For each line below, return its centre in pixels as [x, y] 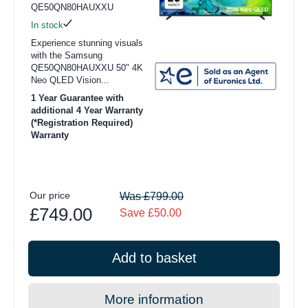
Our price [50, 196]
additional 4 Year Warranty [87, 111]
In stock [47, 25]
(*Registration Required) [82, 123]
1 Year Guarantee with [77, 98]
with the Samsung [67, 56]
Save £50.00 [151, 213]
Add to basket [154, 258]
